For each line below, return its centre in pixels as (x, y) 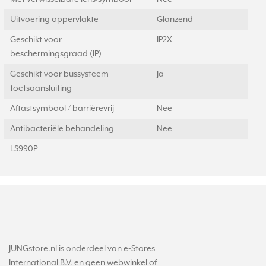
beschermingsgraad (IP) (56, 54)
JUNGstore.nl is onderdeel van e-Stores (82, 249)
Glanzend (175, 20)
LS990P (24, 149)
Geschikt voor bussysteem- (61, 74)
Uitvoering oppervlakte (54, 20)
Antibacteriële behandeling (62, 129)
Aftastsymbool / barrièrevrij (62, 109)
